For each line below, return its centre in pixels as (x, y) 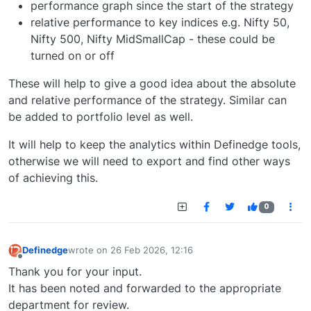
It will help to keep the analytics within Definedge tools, (154, 145)
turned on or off (73, 56)
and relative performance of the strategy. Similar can (148, 100)
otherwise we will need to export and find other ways (149, 161)
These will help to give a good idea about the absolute (152, 84)
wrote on (89, 250)
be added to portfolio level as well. (101, 117)
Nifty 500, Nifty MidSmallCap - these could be (153, 39)
